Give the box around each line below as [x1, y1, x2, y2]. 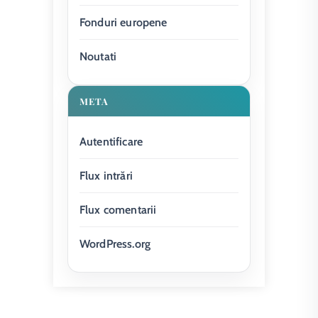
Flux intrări [79, 168, 133, 182]
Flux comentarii [79, 202, 157, 216]
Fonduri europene [79, 15, 168, 29]
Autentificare [79, 134, 143, 148]
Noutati [79, 49, 117, 63]
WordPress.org [79, 236, 151, 251]
